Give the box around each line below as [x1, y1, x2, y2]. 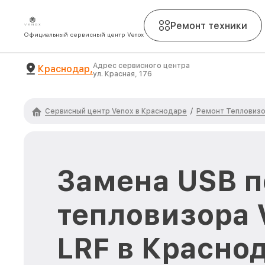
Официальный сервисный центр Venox [24, 31, 144, 38]
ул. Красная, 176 [93, 70, 152, 78]
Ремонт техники [170, 20, 247, 31]
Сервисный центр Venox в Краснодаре [45, 106, 187, 115]
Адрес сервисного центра [93, 62, 190, 70]
